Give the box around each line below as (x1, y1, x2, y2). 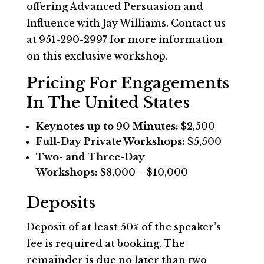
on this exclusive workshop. (26, 50, 168, 62)
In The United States (26, 93, 190, 112)
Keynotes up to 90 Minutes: (35, 120, 179, 132)
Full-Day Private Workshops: (35, 136, 185, 147)
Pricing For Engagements (26, 74, 229, 93)
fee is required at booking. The (26, 237, 185, 249)
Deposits (26, 193, 95, 212)
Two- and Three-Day (35, 151, 145, 163)
